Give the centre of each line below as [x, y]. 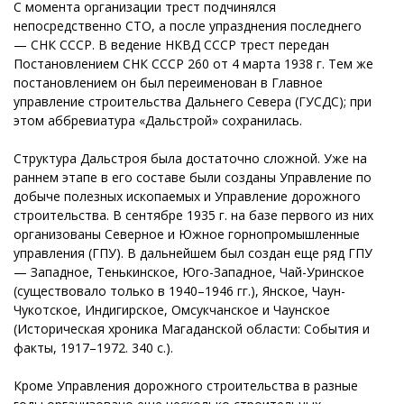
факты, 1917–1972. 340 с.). [93, 347]
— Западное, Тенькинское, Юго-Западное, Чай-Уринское [189, 271]
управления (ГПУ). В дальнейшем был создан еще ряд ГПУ [193, 252]
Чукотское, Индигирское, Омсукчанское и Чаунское [172, 309]
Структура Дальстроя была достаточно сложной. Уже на [190, 158]
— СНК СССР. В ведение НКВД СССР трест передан [171, 44]
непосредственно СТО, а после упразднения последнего [188, 25]
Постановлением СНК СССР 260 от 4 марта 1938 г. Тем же [193, 63]
